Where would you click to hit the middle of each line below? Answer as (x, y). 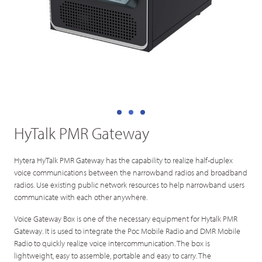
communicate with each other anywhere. (81, 197)
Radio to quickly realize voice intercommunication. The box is (112, 243)
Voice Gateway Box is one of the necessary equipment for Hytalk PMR (126, 218)
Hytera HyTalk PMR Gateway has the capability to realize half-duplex (124, 160)
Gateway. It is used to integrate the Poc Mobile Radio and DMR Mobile (127, 230)
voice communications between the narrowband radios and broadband (131, 173)
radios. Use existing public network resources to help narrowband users (130, 185)
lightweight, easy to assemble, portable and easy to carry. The (113, 255)
